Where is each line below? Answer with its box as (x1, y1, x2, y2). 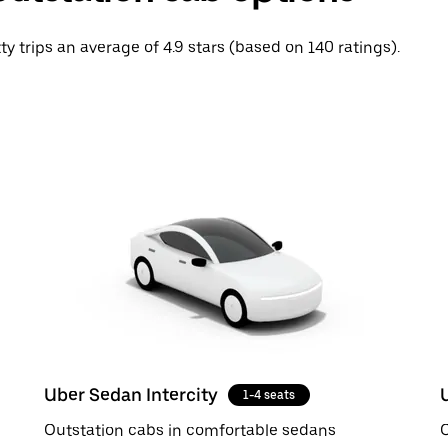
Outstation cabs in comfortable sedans (44, 420, 336, 440)
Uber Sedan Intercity (44, 383, 218, 405)
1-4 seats (243, 387, 295, 402)
